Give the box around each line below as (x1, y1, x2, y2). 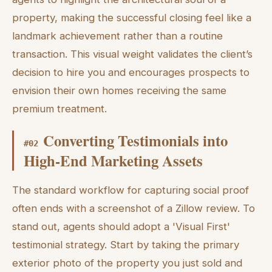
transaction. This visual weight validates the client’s (12, 48, 253, 61)
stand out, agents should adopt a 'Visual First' (12, 220, 230, 233)
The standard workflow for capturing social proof (12, 183, 249, 196)
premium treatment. (12, 103, 107, 115)
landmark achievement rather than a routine (12, 30, 223, 42)
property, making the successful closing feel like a (12, 12, 251, 24)
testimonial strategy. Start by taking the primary (12, 238, 239, 251)
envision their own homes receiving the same (12, 84, 226, 97)
